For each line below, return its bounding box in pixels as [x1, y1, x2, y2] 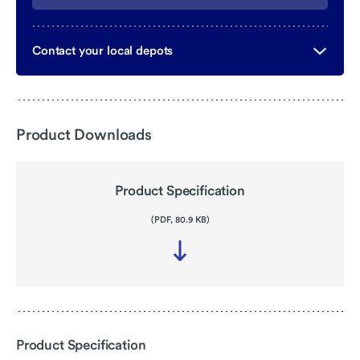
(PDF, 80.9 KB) [150, 214, 210, 225]
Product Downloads [16, 125, 152, 144]
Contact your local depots [32, 43, 174, 58]
